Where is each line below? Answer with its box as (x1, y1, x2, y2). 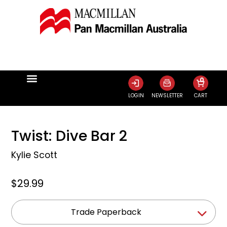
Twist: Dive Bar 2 (11, 125, 128, 146)
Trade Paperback (70, 206, 141, 218)
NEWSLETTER (151, 91, 183, 99)
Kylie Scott (11, 148, 58, 161)
